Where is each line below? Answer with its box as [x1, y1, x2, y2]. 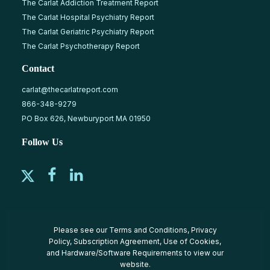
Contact [22, 63, 54, 74]
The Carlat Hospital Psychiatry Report [22, 12, 154, 22]
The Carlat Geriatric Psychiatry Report [22, 27, 154, 36]
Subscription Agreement [74, 236, 160, 246]
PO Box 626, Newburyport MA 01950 [22, 113, 151, 123]
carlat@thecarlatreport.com [22, 84, 118, 94]
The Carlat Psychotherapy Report [22, 41, 140, 51]
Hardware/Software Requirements [61, 248, 183, 257]
